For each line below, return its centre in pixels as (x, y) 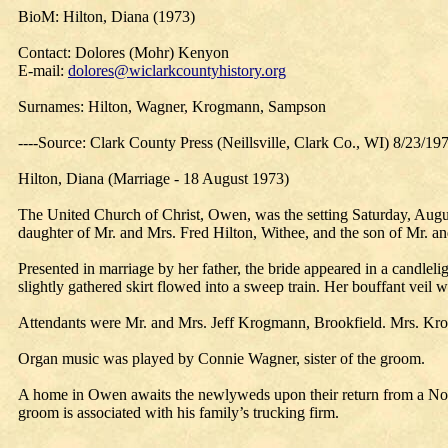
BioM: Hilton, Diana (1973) (106, 16)
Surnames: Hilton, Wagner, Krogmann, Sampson (172, 106)
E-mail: (43, 70)
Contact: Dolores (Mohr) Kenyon (123, 52)
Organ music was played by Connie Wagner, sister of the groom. (221, 358)
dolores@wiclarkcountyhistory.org (177, 70)
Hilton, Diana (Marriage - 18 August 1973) (153, 178)
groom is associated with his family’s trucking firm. (178, 412)
